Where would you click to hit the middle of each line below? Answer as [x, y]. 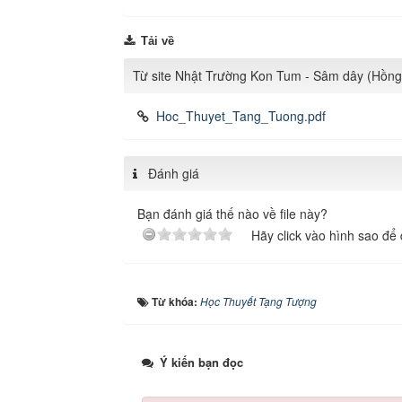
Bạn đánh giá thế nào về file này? [232, 213]
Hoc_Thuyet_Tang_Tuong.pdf [241, 115]
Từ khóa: [176, 301]
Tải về [156, 40]
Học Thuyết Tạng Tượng [258, 301]
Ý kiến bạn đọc [200, 362]
